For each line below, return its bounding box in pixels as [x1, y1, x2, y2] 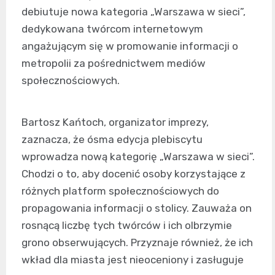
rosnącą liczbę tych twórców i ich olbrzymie [21, 219, 232, 232]
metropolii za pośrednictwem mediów [21, 57, 206, 70]
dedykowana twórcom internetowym [21, 23, 203, 36]
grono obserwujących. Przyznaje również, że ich [21, 236, 253, 249]
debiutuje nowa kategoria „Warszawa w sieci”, [21, 6, 246, 18]
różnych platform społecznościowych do [21, 185, 219, 198]
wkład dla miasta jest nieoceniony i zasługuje [21, 254, 244, 266]
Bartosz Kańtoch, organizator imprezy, [21, 116, 209, 129]
